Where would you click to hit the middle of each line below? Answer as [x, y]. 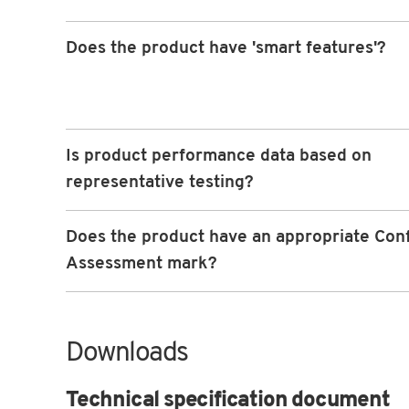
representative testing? [160, 184]
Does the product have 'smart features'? [226, 49]
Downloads [127, 354]
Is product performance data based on [219, 157]
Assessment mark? [142, 265]
